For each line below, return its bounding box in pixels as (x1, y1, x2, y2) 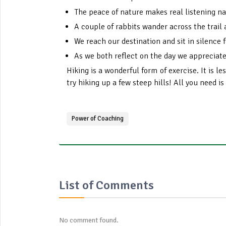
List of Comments (59, 178, 154, 193)
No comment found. (59, 216, 119, 224)
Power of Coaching (72, 115, 124, 123)
